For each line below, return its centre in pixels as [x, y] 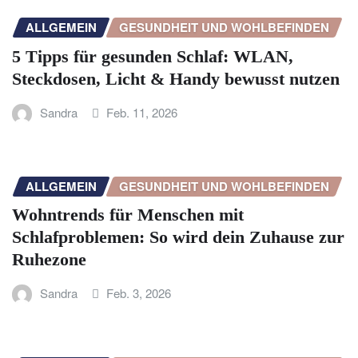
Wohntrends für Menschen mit [128, 215]
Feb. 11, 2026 [142, 112]
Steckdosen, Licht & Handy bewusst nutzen [176, 78]
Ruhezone [49, 260]
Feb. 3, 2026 [139, 293]
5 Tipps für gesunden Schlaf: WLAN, [153, 56]
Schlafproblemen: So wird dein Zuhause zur [178, 237]
